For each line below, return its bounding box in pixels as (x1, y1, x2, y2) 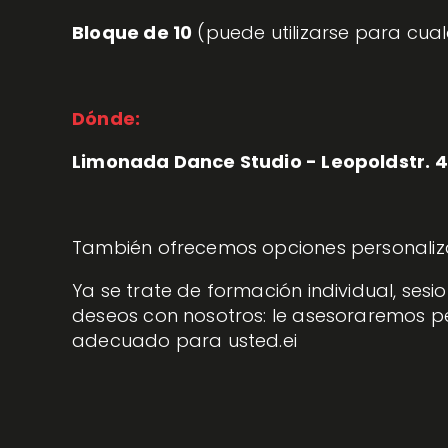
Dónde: (72, 106, 141, 132)
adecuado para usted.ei (72, 328, 298, 354)
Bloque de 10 (72, 20, 193, 46)
